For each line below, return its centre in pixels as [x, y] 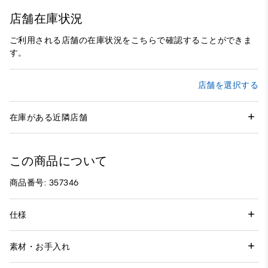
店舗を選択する [228, 86]
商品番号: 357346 [44, 183]
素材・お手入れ [40, 246]
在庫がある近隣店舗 [49, 117]
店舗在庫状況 [46, 19]
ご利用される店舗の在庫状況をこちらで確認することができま [131, 41]
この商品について [59, 161]
